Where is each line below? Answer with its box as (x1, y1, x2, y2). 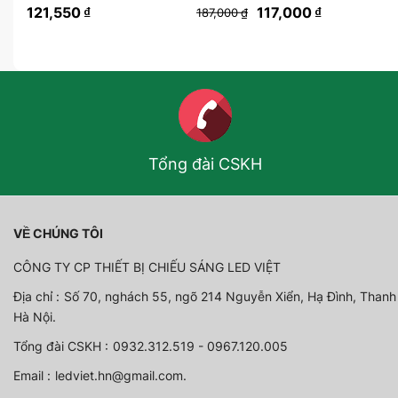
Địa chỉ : (13, 289, 60, 304)
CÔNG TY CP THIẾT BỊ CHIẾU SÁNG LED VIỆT (13, 259, 281, 275)
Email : (13, 368, 51, 383)
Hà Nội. (13, 309, 56, 324)
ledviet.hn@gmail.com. (55, 368, 187, 383)
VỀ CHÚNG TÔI (13, 226, 103, 241)
